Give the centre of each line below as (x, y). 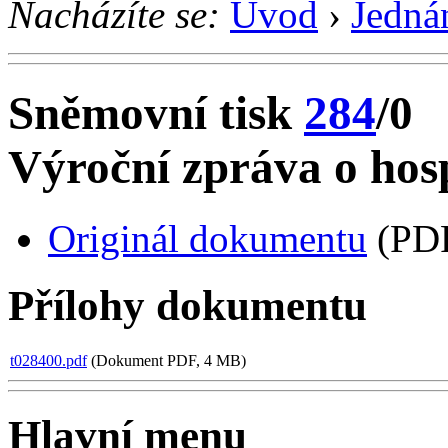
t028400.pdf (48, 360)
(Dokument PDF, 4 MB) (166, 360)
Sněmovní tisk (156, 113)
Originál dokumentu (207, 238)
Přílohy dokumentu (187, 305)
